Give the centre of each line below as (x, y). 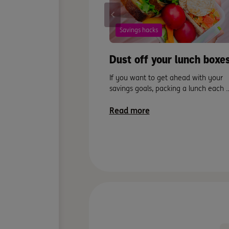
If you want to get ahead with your (166, 77)
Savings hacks (139, 30)
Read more (129, 110)
